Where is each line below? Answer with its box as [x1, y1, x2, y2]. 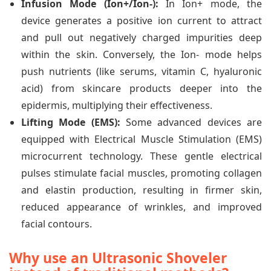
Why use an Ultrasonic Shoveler [9, 248, 227, 268]
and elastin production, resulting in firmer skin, [21, 183, 262, 197]
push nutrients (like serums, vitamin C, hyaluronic [21, 65, 262, 79]
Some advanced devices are [120, 116, 263, 129]
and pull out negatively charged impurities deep [21, 31, 262, 45]
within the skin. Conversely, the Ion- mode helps [21, 48, 262, 62]
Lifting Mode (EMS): [21, 116, 120, 129]
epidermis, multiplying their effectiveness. [21, 99, 212, 113]
